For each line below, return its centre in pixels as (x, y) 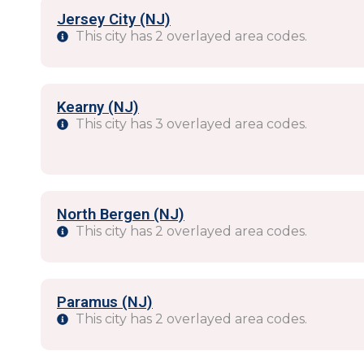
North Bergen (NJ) (121, 214)
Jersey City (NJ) (114, 19)
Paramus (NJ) (105, 302)
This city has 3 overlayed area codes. (191, 124)
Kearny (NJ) (98, 107)
